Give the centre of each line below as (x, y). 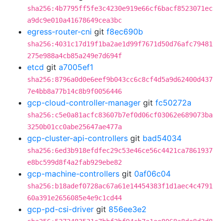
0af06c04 (152, 174)
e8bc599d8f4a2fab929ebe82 (74, 162)
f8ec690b (125, 32)
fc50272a (173, 103)
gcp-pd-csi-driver (60, 209)
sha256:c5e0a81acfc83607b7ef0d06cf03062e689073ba (120, 115)
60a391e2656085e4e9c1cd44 (74, 198)
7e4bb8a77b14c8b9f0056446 (74, 91)
